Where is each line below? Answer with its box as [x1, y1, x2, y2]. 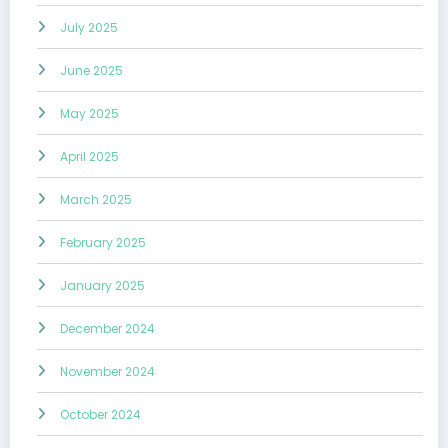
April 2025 [60, 148, 119, 166]
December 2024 [60, 320, 155, 338]
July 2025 [60, 19, 118, 37]
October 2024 [60, 406, 141, 424]
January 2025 [60, 277, 145, 295]
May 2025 [60, 105, 119, 123]
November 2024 [60, 363, 155, 381]
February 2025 [60, 234, 146, 252]
